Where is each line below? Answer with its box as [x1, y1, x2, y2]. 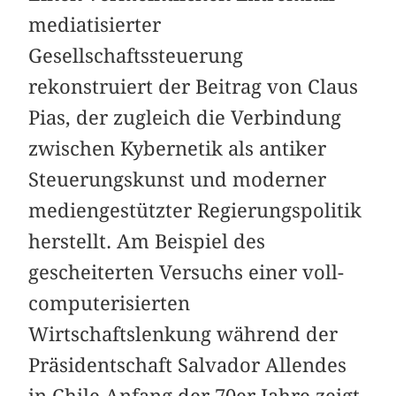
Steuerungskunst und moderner [28, 167, 327, 191]
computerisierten [28, 291, 191, 315]
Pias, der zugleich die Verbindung [28, 105, 342, 129]
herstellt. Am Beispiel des [28, 229, 266, 253]
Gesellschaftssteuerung [28, 43, 244, 67]
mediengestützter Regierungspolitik [28, 198, 362, 222]
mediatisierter [28, 12, 162, 36]
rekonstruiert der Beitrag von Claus [28, 74, 359, 98]
